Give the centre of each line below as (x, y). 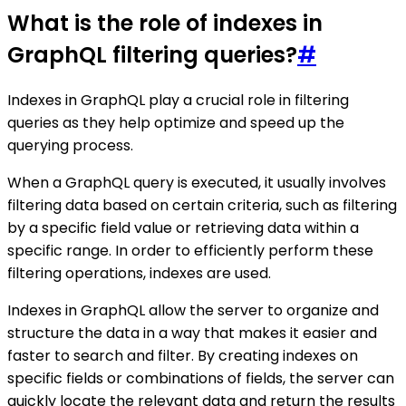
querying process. (70, 145)
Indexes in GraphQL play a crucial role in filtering (178, 100)
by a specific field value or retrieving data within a (183, 227)
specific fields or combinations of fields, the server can (201, 378)
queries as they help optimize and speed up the (176, 122)
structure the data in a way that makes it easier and (192, 333)
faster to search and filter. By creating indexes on (183, 355)
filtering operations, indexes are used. (139, 273)
